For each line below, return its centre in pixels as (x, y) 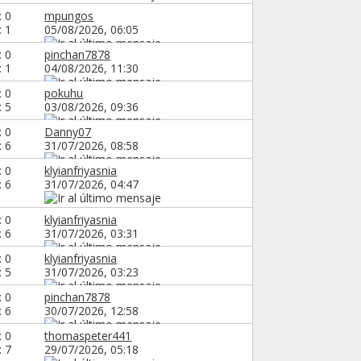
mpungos (69, 15)
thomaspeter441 (88, 335)
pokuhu (64, 93)
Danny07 (68, 131)
